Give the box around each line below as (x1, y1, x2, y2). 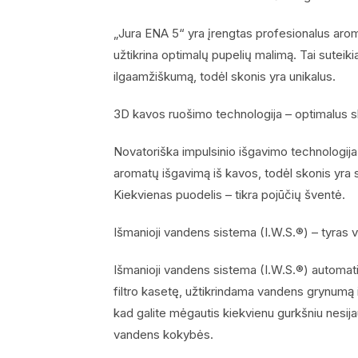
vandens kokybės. (113, 326, 213, 342)
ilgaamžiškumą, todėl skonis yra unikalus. (113, 68, 336, 84)
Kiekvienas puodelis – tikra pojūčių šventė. (113, 186, 345, 202)
